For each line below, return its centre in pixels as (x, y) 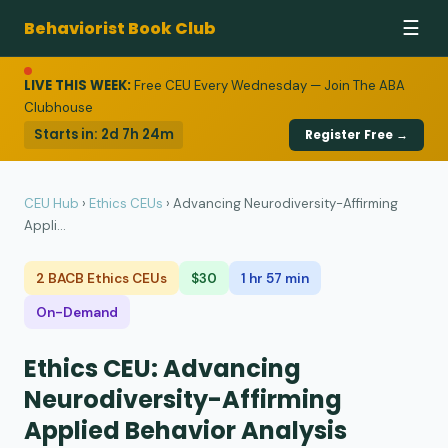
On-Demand (77, 312)
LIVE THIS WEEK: (77, 85)
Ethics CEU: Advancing (162, 369)
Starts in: (67, 134)
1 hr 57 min (275, 278)
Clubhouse (58, 107)
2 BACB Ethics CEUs (101, 278)
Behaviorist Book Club (120, 28)
